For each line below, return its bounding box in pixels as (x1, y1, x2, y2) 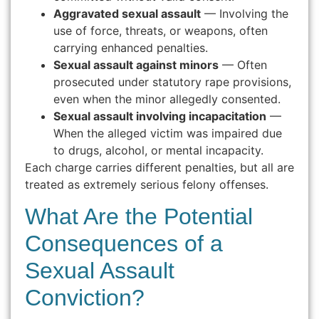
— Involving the (201, 6, 288, 21)
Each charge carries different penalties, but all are (25, 159, 294, 174)
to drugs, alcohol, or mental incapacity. (53, 142, 263, 157)
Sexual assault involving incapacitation (53, 108, 266, 123)
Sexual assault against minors (53, 57, 219, 72)
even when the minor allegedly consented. (53, 91, 281, 106)
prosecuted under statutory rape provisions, (53, 74, 291, 89)
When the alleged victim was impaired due (53, 125, 282, 140)
